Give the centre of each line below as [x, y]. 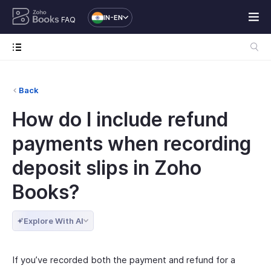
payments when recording [132, 144]
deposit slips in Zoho [107, 168]
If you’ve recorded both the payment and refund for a [124, 260]
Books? [46, 192]
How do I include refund [120, 119]
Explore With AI [54, 221]
